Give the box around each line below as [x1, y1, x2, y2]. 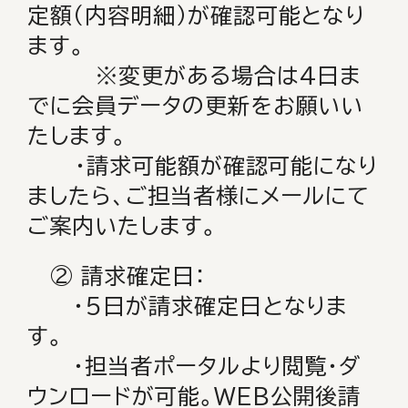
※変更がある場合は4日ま [27, 65, 362, 87]
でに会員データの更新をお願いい [27, 95, 364, 117]
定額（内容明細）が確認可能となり [27, 5, 366, 26]
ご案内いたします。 [27, 215, 217, 237]
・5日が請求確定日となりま [27, 295, 349, 317]
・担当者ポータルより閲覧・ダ [27, 355, 362, 377]
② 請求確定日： [27, 265, 207, 287]
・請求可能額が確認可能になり [27, 155, 379, 177]
